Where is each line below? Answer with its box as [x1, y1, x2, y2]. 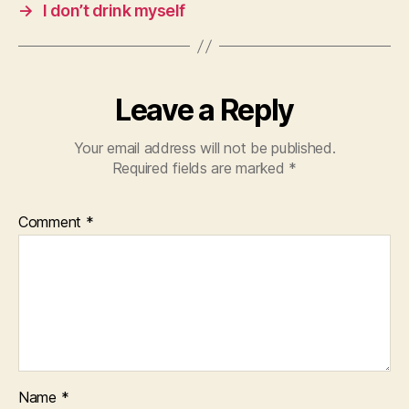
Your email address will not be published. [73, 139, 336, 158]
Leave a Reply [115, 92, 294, 129]
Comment [18, 213, 86, 232]
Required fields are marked [111, 159, 289, 178]
